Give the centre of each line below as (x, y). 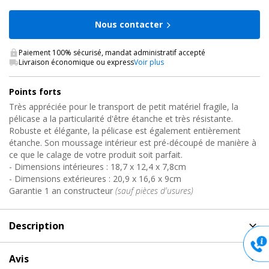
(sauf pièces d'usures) (154, 190)
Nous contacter (128, 24)
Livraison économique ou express (76, 62)
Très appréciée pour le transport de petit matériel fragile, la (124, 106)
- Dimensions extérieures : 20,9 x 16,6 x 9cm (95, 178)
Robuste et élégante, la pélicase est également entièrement (125, 130)
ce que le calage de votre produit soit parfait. (96, 154)
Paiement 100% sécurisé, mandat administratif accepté (112, 52)
